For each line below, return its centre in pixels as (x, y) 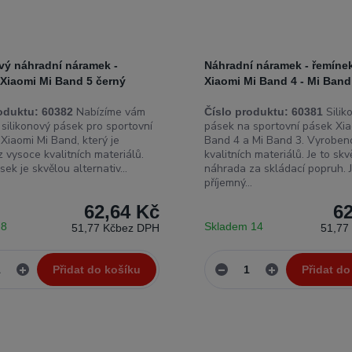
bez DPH (137, 228)
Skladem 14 (235, 226)
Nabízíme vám (110, 112)
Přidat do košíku (96, 269)
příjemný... (228, 183)
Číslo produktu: (246, 112)
